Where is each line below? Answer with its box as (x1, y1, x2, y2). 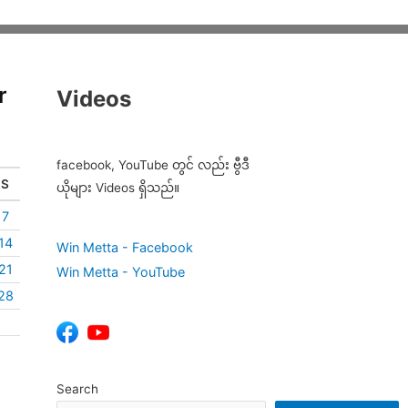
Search (56, 381, 98, 396)
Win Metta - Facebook (56, 239, 193, 255)
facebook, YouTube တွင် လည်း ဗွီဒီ (56, 158, 250, 173)
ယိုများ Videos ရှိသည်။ (56, 180, 179, 196)
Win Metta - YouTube (56, 263, 185, 280)
